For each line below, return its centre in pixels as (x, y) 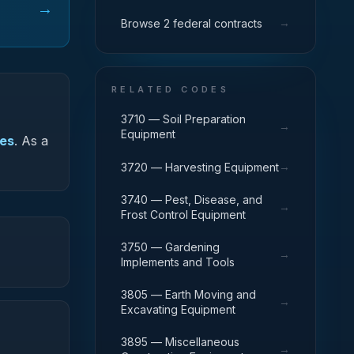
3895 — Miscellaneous (180, 342)
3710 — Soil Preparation (183, 119)
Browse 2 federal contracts (192, 23)
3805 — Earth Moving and (188, 294)
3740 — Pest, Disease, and (192, 200)
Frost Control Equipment (183, 215)
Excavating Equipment (178, 309)
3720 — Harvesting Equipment (200, 167)
